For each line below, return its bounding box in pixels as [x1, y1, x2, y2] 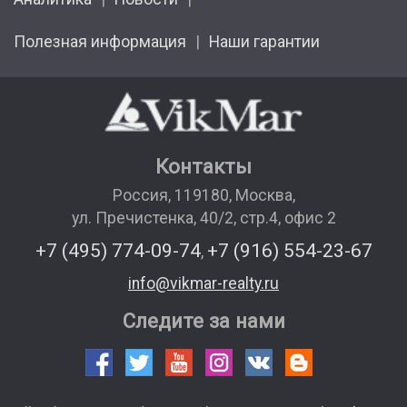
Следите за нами [122, 308, 285, 333]
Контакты [155, 154, 252, 178]
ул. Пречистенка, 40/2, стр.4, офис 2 [71, 208, 336, 227]
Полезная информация [14, 32, 186, 51]
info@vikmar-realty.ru [128, 273, 279, 293]
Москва [234, 185, 293, 204]
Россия [112, 185, 168, 204]
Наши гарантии [209, 32, 320, 51]
